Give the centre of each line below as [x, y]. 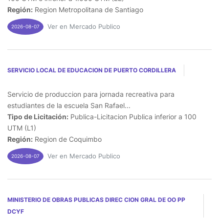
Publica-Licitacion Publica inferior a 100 [132, 116]
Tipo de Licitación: [38, 116]
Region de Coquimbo [67, 139]
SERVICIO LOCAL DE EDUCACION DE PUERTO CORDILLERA [92, 70]
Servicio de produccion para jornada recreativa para [91, 94]
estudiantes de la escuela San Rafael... [69, 105]
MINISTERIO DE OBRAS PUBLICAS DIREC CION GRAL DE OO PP [96, 199]
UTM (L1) [22, 128]
